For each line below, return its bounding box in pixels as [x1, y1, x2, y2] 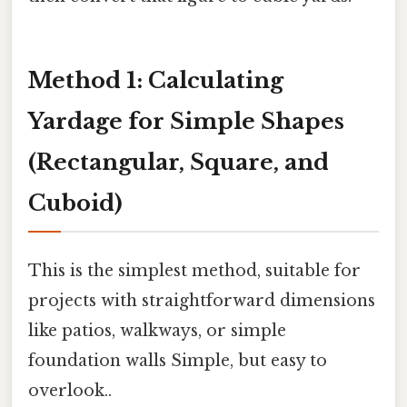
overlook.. [28, 380, 112, 401]
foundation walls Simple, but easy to [28, 350, 327, 371]
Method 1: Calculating [28, 66, 283, 94]
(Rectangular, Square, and [28, 148, 329, 175]
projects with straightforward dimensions [28, 290, 375, 311]
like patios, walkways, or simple [28, 320, 286, 341]
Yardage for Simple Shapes [28, 107, 344, 134]
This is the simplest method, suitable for [28, 260, 361, 281]
